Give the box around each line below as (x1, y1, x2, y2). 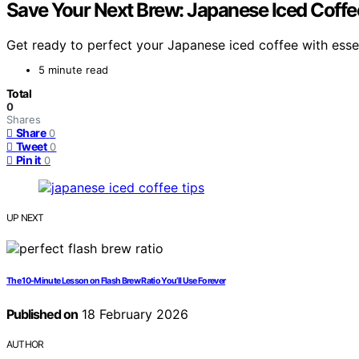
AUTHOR (6, 338, 44, 351)
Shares (6, 113, 41, 127)
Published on (6, 306, 78, 323)
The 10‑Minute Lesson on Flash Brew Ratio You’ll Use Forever (6, 276, 226, 287)
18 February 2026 (77, 306, 188, 323)
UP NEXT (6, 212, 44, 224)
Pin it (16, 153, 41, 167)
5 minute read (38, 63, 108, 77)
